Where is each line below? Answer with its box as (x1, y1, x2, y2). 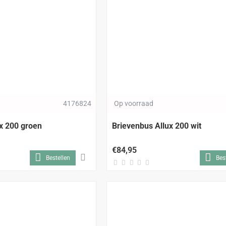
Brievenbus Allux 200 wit (111, 121, 201, 131)
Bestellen (45, 154, 70, 161)
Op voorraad (114, 99, 153, 107)
